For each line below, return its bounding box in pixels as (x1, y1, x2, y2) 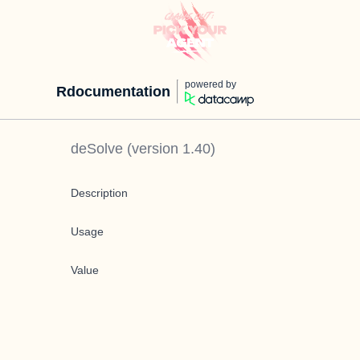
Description (71, 186, 128, 199)
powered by (185, 79, 236, 90)
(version (123, 141, 182, 157)
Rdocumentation (56, 84, 170, 100)
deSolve (71, 141, 123, 157)
